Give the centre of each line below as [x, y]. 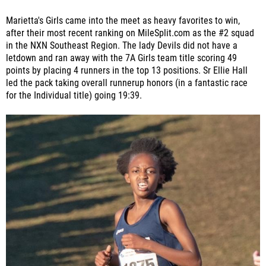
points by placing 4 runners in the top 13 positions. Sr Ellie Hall [127, 71]
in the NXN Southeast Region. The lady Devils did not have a [122, 46]
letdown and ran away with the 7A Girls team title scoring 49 [121, 58]
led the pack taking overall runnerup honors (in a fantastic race [127, 83]
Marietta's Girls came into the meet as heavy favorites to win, [123, 21]
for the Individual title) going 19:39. [74, 96]
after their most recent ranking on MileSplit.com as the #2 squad [130, 34]
